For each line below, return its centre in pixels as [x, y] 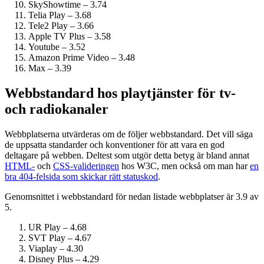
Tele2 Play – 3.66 [61, 26]
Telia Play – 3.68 [60, 15]
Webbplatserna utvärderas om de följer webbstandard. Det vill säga [129, 134]
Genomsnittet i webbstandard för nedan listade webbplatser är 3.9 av [132, 197]
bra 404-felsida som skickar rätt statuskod [81, 177]
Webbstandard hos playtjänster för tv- [120, 93]
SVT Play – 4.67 [60, 238]
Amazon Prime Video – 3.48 [82, 58]
